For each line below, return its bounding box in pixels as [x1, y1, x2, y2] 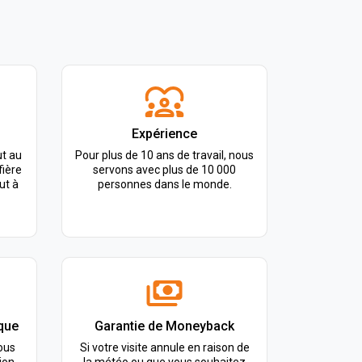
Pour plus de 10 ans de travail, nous [75, 149, 254, 162]
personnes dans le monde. [97, 178, 232, 191]
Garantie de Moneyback [95, 318, 234, 334]
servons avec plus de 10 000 [93, 163, 236, 176]
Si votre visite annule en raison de [79, 341, 250, 354]
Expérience [132, 126, 197, 141]
